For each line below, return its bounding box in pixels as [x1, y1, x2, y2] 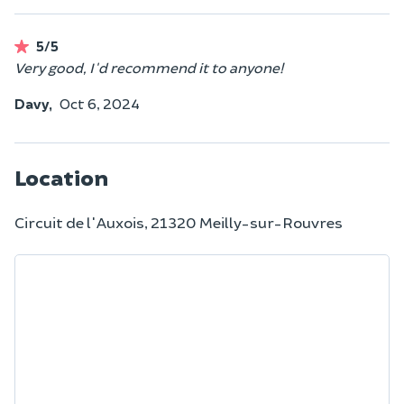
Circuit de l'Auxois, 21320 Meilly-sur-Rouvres [14, 212, 343, 231]
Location [14, 162, 108, 190]
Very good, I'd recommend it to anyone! [14, 58, 283, 76]
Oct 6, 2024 [60, 94, 140, 112]
